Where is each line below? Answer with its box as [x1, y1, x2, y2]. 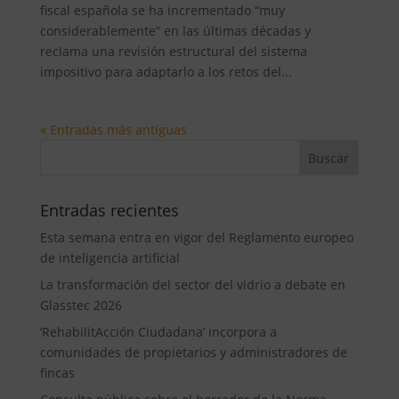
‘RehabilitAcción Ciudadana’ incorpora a [39, 322, 277, 340]
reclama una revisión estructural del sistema [39, 42, 307, 60]
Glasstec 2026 [39, 296, 122, 313]
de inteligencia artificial [39, 248, 180, 266]
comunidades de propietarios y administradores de [39, 343, 347, 361]
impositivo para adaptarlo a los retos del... [39, 62, 292, 80]
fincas [39, 363, 75, 381]
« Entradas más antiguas [39, 120, 187, 138]
